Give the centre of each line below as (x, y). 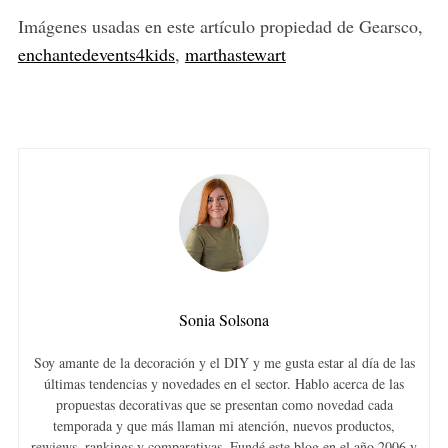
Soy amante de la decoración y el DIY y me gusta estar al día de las (224, 363)
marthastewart (235, 54)
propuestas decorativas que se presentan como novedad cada (224, 405)
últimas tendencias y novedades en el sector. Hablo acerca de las (224, 384)
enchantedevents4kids (96, 54)
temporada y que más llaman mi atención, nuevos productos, (224, 426)
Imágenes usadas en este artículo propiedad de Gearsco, (220, 26)
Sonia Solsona (224, 320)
